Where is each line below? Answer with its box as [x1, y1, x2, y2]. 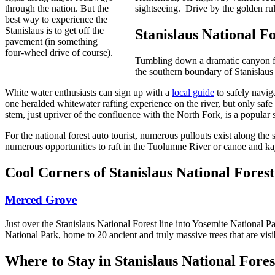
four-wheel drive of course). [5, 47, 113, 58]
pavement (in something [5, 36, 98, 47]
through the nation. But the [5, 3, 109, 14]
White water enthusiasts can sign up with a [5, 87, 172, 98]
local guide [172, 87, 214, 98]
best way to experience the [5, 14, 107, 25]
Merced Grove [5, 193, 77, 206]
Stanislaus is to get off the [5, 25, 104, 36]
